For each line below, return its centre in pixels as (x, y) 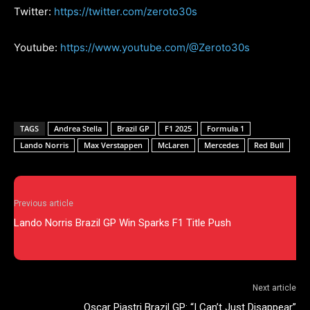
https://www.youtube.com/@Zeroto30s (155, 48)
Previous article (44, 204)
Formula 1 (226, 129)
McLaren (173, 145)
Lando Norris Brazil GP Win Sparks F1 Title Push (122, 223)
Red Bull (269, 145)
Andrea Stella (78, 129)
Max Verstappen (113, 145)
